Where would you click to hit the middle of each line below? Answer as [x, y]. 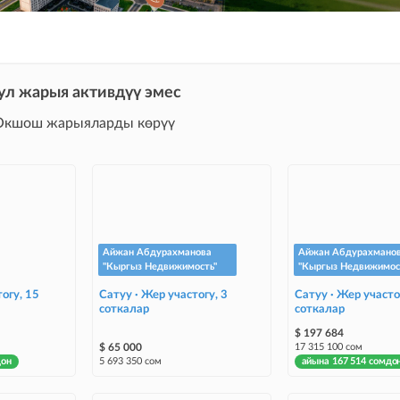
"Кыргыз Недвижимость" [159, 266]
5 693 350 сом [130, 361]
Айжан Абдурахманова [157, 252]
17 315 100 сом [328, 346]
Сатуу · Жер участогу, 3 [163, 295]
